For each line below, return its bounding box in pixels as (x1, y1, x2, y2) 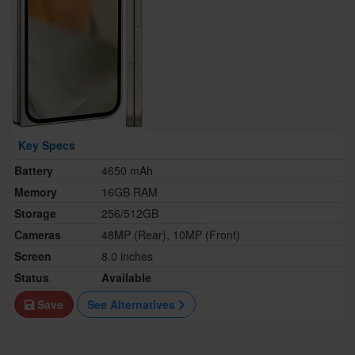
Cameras (14, 227, 61, 243)
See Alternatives (87, 296, 178, 313)
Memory (14, 184, 57, 200)
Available (101, 269, 151, 286)
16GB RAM (101, 184, 158, 200)
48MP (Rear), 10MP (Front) (101, 227, 240, 243)
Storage (14, 205, 56, 222)
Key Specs (18, 137, 75, 154)
